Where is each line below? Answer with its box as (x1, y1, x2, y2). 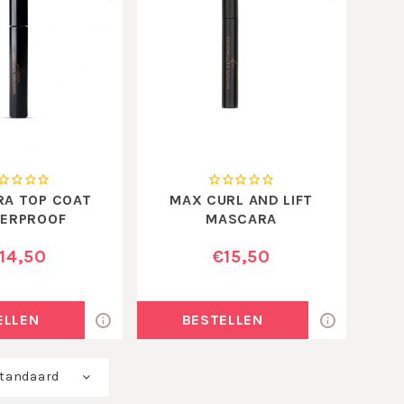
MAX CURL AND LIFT (170, 190, 314, 208)
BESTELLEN (181, 310, 263, 328)
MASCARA (206, 209, 278, 227)
